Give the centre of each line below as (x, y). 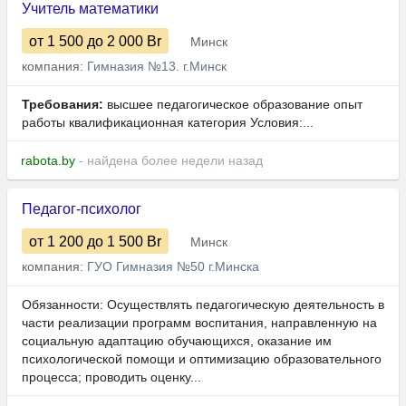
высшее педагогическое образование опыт (233, 105)
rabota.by (48, 161)
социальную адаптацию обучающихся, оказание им (177, 341)
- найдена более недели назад (169, 161)
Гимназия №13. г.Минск (157, 67)
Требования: (63, 105)
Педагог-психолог (82, 209)
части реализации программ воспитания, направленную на (199, 323)
